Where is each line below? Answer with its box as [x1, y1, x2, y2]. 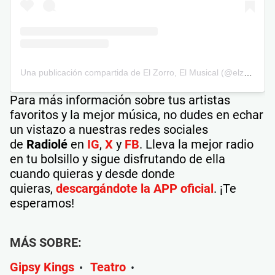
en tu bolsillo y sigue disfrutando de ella [10, 152, 225, 167]
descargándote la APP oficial [56, 181, 214, 196]
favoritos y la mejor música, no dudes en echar [10, 107, 263, 123]
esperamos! [10, 196, 74, 211]
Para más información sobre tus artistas [10, 93, 230, 108]
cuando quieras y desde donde [10, 166, 175, 182]
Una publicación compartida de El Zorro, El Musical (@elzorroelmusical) [244, 68, 252, 78]
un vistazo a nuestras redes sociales [10, 122, 208, 137]
